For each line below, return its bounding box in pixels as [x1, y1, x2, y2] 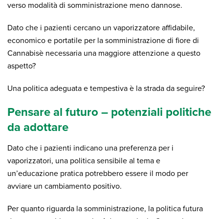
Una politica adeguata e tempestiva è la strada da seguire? [7, 84, 205, 93]
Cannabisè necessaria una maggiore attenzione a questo [7, 48, 200, 58]
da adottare [7, 120, 68, 134]
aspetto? [7, 61, 36, 71]
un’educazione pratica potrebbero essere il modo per [7, 169, 188, 178]
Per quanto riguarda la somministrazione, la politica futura [7, 204, 203, 214]
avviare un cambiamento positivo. [7, 181, 122, 191]
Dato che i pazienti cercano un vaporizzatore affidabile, [7, 23, 195, 33]
